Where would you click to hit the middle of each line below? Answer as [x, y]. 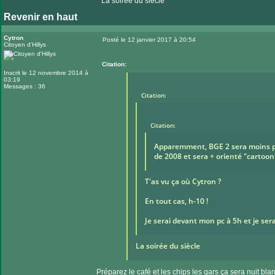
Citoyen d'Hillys [25, 45]
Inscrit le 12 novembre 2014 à [46, 73]
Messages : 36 [25, 86]
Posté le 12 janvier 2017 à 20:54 [149, 40]
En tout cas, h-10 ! [176, 201]
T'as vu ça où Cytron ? [183, 181]
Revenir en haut [41, 17]
